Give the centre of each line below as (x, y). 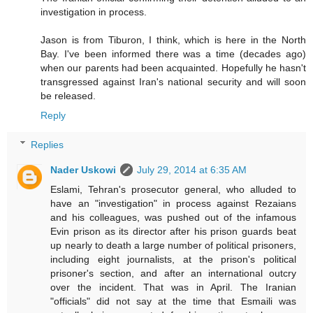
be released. (68, 95)
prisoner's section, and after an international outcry (173, 273)
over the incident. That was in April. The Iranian (173, 287)
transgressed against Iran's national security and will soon (173, 81)
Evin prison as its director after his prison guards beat (173, 231)
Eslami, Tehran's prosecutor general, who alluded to (173, 189)
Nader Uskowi (83, 169)
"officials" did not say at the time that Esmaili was (173, 301)
